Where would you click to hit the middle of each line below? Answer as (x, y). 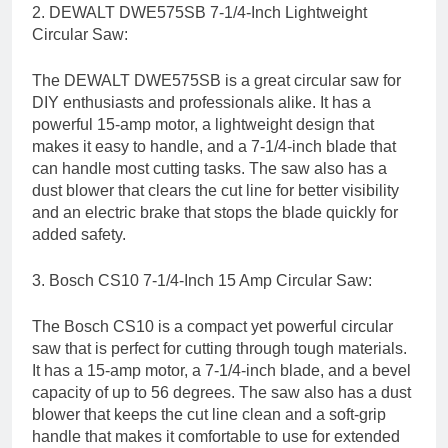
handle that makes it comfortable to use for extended (216, 437)
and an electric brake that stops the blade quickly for (215, 213)
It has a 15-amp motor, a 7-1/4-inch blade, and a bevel (221, 371)
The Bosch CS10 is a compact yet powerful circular (212, 327)
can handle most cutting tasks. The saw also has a (209, 169)
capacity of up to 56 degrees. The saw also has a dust (221, 393)
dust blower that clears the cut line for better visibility (215, 191)
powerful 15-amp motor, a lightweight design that (203, 125)
